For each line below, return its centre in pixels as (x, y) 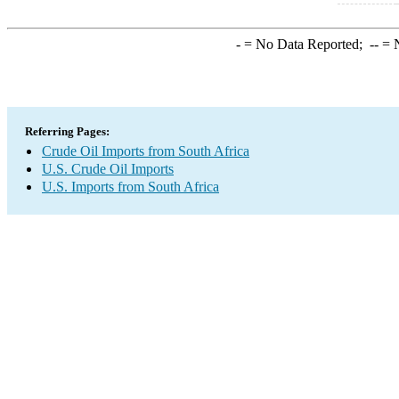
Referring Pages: (67, 131)
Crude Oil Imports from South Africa (146, 151)
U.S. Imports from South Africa (130, 187)
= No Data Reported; (305, 44)
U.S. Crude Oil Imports (108, 169)
